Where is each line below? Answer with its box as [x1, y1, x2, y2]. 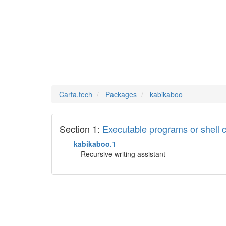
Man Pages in [51, 50, 136, 64]
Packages [105, 89, 137, 99]
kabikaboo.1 [74, 139, 116, 149]
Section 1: [60, 122, 102, 135]
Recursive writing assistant [81, 149, 165, 159]
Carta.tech [59, 89, 92, 99]
